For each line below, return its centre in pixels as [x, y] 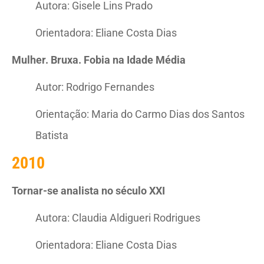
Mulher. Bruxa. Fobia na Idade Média [99, 60]
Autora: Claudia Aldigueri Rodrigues [118, 218]
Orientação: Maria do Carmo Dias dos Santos [140, 114]
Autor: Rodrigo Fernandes [95, 87]
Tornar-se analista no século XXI [88, 191]
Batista [52, 135]
